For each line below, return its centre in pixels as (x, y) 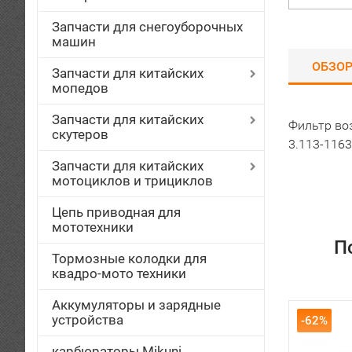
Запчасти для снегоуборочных (147, 27)
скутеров (80, 134)
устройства (88, 320)
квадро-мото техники (119, 273)
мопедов (80, 88)
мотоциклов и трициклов (132, 181)
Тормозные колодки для (129, 258)
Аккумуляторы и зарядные (136, 305)
